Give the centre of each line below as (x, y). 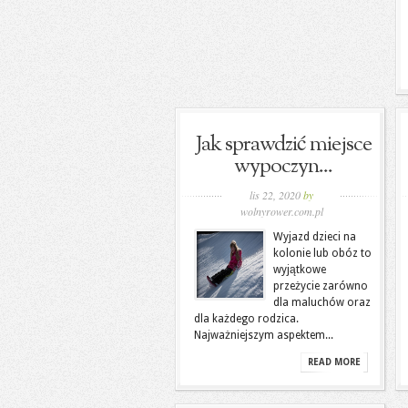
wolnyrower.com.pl (281, 211)
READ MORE (334, 362)
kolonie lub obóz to (322, 253)
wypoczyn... (283, 167)
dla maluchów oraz (322, 302)
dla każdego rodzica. (246, 319)
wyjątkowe (300, 270)
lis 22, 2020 (276, 195)
